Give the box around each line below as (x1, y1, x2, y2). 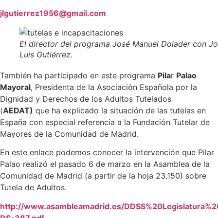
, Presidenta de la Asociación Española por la (31, 82, 197, 92)
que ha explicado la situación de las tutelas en (33, 105, 206, 115)
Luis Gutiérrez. (19, 49, 73, 59)
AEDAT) (3, 105, 33, 115)
